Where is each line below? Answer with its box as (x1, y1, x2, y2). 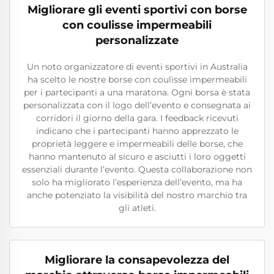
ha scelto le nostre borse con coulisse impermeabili (27, 74, 247, 85)
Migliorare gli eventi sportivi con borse (27, 3, 247, 17)
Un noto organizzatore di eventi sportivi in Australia (26, 61, 248, 72)
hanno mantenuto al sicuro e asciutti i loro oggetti (28, 151, 246, 162)
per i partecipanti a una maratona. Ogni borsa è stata (24, 87, 250, 98)
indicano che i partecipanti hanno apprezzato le (35, 125, 239, 136)
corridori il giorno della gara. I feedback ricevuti (35, 113, 239, 124)
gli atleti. (118, 202, 156, 213)
